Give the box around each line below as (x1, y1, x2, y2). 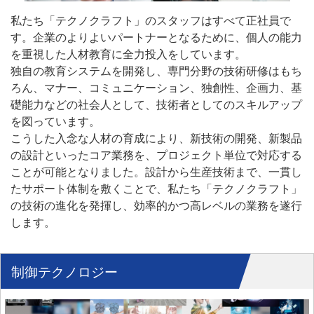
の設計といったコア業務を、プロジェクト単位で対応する (11, 149, 302, 161)
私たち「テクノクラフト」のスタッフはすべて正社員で (11, 15, 291, 27)
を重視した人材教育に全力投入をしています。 (11, 48, 246, 60)
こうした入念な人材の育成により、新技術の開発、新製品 (11, 132, 302, 144)
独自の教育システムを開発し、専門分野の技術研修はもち (11, 65, 302, 77)
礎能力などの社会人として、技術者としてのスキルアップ (11, 99, 302, 111)
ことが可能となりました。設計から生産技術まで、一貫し (11, 166, 302, 178)
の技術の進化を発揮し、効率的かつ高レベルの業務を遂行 (11, 200, 302, 212)
